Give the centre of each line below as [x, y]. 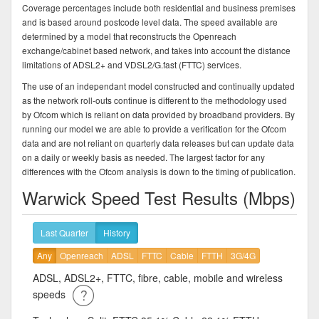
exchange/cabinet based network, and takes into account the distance [156, 50]
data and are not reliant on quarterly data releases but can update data [158, 142]
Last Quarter [64, 232]
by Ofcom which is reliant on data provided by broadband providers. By [158, 114]
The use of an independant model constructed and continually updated [158, 85]
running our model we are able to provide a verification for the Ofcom [154, 128]
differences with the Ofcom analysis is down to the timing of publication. [159, 171]
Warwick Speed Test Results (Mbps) [159, 197]
